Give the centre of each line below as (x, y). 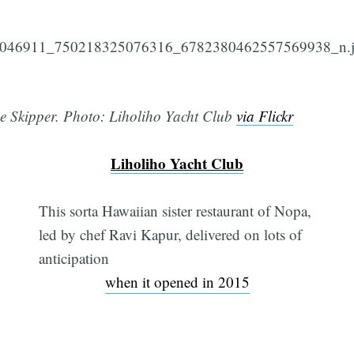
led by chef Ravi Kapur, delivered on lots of (171, 235)
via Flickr (265, 116)
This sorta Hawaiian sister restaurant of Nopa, (175, 211)
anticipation (74, 258)
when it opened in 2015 (177, 282)
